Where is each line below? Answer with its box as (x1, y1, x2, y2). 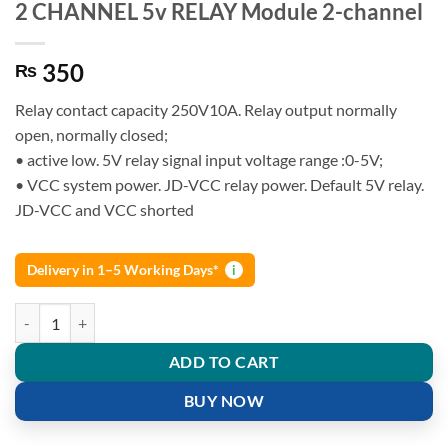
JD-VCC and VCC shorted (15, 200, 194, 220)
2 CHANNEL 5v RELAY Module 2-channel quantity (14, 304, 326, 322)
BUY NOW (183, 392, 265, 411)
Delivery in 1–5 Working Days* (27, 260, 219, 278)
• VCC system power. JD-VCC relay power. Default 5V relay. (15, 175, 424, 195)
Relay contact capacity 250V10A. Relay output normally (15, 100, 397, 120)
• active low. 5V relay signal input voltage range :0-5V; (15, 150, 383, 170)
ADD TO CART (168, 353, 280, 372)
